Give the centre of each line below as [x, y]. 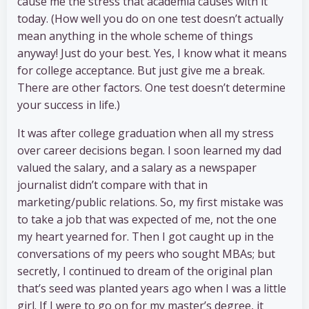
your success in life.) [69, 105]
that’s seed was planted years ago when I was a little [152, 289]
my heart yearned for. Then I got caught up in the [146, 237]
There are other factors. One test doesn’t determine [151, 88]
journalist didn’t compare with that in [112, 185]
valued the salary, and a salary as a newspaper [137, 168]
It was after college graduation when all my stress [146, 133]
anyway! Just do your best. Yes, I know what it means [152, 53]
